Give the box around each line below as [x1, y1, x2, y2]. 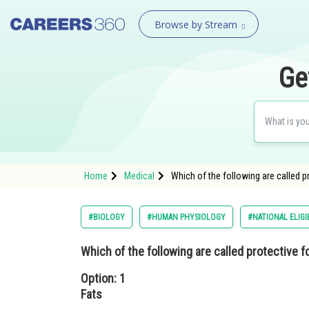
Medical [124, 170, 154, 181]
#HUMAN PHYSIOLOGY [147, 212, 226, 222]
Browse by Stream [154, 18, 237, 31]
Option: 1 [81, 271, 126, 286]
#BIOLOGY [88, 212, 125, 222]
